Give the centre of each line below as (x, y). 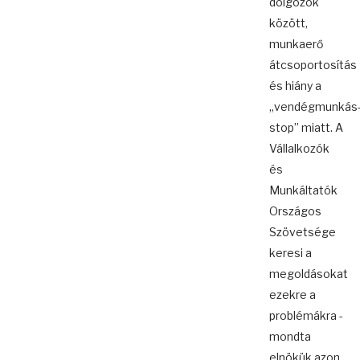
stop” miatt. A (306, 128)
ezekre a (292, 295)
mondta (290, 337)
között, (288, 23)
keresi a (290, 253)
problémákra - (306, 316)
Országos (295, 211)
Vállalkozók (299, 149)
